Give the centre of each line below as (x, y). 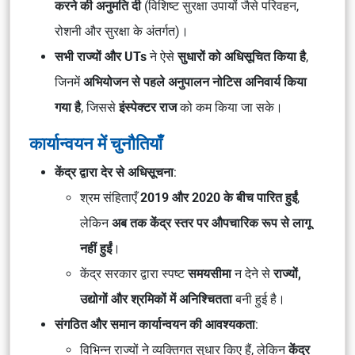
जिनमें (69, 82)
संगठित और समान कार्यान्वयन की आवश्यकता (155, 324)
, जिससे (100, 107)
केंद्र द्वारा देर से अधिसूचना (114, 172)
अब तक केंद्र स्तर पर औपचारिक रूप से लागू (211, 223)
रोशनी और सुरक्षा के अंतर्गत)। (122, 31)
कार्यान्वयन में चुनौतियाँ (96, 143)
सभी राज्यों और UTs (101, 57)
